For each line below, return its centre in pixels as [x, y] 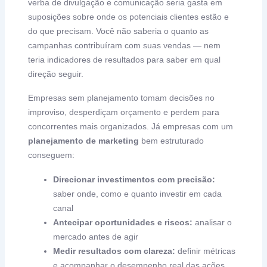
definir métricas [206, 251]
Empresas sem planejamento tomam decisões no [122, 98]
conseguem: [52, 155]
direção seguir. [56, 74]
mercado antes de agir [96, 237]
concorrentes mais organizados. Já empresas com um [131, 127]
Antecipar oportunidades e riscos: [123, 223]
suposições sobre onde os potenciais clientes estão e [129, 16]
